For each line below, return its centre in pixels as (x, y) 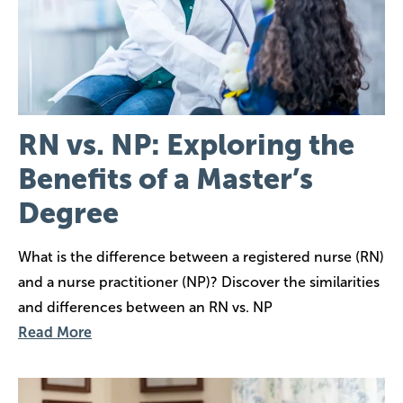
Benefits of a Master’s (166, 179)
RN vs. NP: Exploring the (186, 145)
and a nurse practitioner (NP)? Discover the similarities (199, 282)
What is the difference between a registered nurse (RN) (201, 257)
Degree (68, 214)
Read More (55, 333)
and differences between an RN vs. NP (145, 308)
